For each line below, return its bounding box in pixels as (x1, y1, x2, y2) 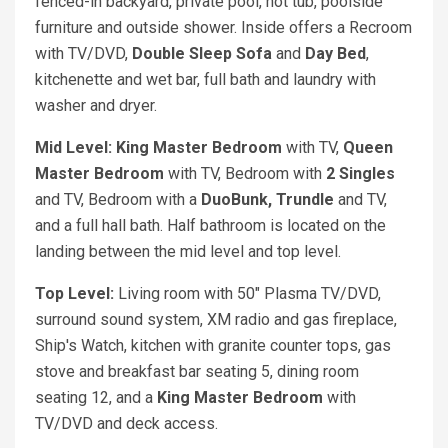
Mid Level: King (35, 138, 149, 158)
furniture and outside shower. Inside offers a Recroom (35, 18, 412, 38)
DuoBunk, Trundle (201, 190, 334, 210)
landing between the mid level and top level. (35, 242, 341, 262)
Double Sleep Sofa (132, 44, 272, 64)
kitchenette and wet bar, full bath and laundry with (35, 70, 376, 90)
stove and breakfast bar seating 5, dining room (35, 362, 359, 382)
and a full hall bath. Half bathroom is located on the (35, 216, 386, 236)
